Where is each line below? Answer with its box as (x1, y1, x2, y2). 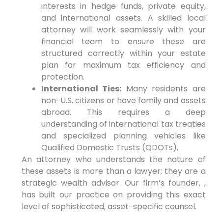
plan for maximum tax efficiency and (41, 59, 206, 71)
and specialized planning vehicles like (41, 130, 206, 141)
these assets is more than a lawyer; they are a (21, 165, 206, 177)
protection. (41, 71, 84, 82)
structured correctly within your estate (41, 47, 206, 59)
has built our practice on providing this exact (21, 189, 206, 200)
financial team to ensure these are (41, 35, 206, 47)
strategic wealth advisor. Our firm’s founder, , (21, 177, 206, 189)
